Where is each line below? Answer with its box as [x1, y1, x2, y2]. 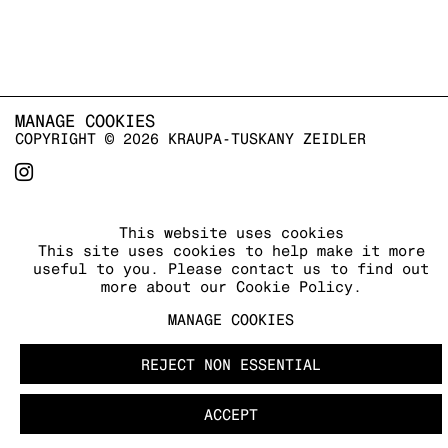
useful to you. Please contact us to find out [33, 260, 429, 277]
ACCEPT [204, 406, 258, 423]
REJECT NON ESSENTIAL [141, 356, 321, 373]
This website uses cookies [118, 224, 344, 241]
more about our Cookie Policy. [100, 278, 362, 295]
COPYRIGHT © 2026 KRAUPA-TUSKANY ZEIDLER [15, 130, 366, 148]
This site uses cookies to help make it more [37, 242, 425, 259]
